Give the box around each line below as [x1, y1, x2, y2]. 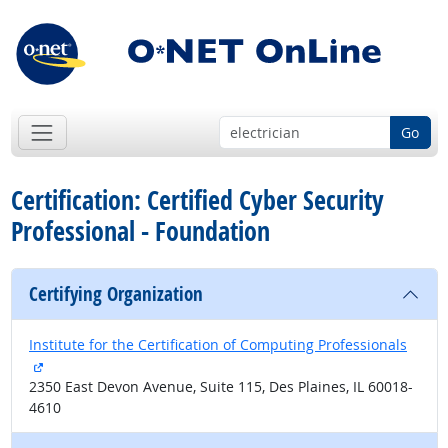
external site [42, 355, 126, 375]
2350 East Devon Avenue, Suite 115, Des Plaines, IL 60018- [29, 377, 413, 397]
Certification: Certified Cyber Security [10, 182, 384, 219]
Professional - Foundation [10, 213, 270, 250]
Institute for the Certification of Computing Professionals [29, 335, 407, 355]
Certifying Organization [29, 281, 203, 308]
